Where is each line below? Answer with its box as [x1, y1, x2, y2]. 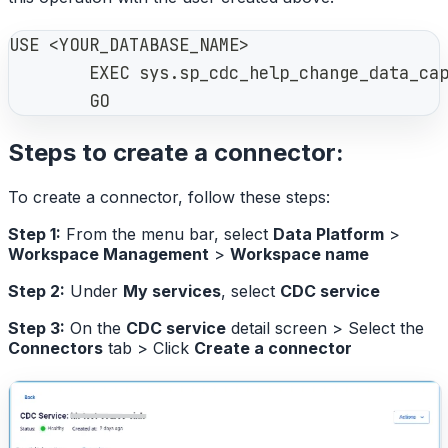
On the [65, 317, 126, 338]
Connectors [8, 337, 103, 358]
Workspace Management [8, 243, 209, 264]
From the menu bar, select [61, 223, 273, 244]
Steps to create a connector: [8, 138, 344, 168]
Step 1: [8, 223, 61, 244]
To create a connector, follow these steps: [8, 187, 330, 208]
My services [123, 280, 221, 301]
